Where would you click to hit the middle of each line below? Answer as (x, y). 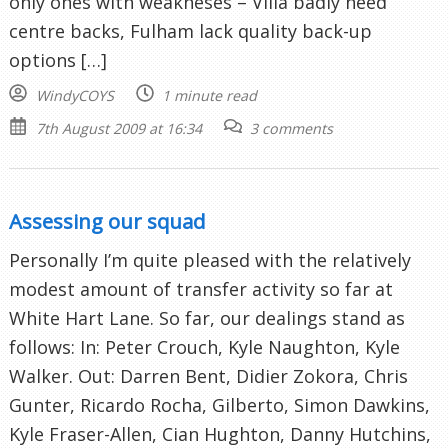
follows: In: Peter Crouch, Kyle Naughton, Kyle (204, 346)
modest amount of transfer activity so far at (201, 288)
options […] (58, 59)
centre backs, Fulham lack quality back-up (190, 30)
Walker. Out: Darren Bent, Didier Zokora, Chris (208, 375)
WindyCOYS (74, 95)
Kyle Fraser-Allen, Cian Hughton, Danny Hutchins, (220, 433)
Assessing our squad (107, 220)
